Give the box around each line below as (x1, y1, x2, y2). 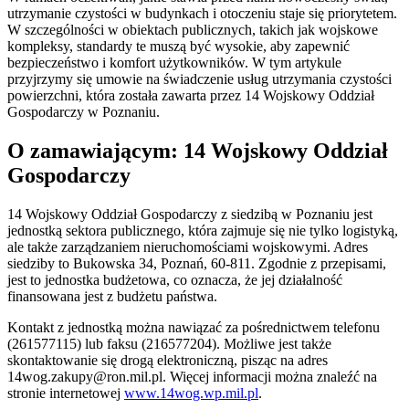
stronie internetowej (7, 384, 124, 401)
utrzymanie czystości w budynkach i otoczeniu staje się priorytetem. (7, 5, 397, 21)
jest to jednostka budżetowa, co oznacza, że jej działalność (7, 271, 342, 288)
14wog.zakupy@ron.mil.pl (7, 368, 163, 384)
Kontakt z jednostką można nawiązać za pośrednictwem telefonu (7, 319, 380, 335)
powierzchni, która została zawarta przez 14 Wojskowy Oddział (7, 87, 374, 103)
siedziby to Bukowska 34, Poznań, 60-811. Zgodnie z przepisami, (7, 255, 386, 271)
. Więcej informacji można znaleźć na (163, 368, 377, 384)
